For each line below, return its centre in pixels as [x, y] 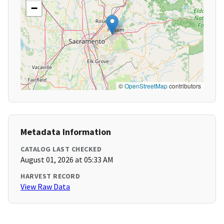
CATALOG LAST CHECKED [61, 149]
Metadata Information [66, 132]
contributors [184, 86]
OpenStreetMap [146, 86]
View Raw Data [45, 187]
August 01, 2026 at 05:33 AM [67, 160]
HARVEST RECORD [50, 176]
